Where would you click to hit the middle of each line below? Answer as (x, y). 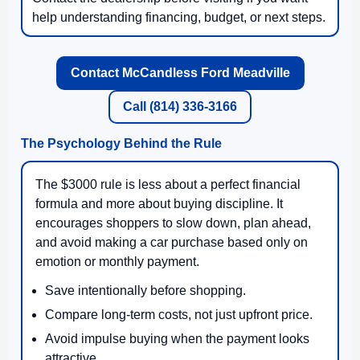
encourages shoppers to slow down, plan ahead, (173, 223)
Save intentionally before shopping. (145, 290)
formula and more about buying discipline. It (159, 203)
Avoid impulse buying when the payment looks (177, 338)
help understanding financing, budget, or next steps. (179, 17)
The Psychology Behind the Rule (121, 143)
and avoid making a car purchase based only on (172, 242)
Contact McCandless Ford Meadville (180, 72)
